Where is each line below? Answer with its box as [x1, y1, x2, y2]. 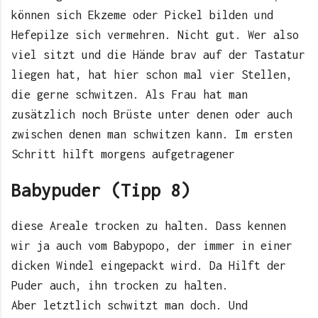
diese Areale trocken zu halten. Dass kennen [11, 219, 286, 233]
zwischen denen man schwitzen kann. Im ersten [11, 128, 292, 141]
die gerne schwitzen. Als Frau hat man [11, 88, 248, 102]
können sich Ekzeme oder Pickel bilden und [11, 9, 273, 22]
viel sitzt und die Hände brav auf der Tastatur [11, 48, 305, 62]
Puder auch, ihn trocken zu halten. [11, 279, 229, 292]
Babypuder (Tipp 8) [11, 180, 190, 200]
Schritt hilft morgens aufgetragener [11, 148, 235, 161]
